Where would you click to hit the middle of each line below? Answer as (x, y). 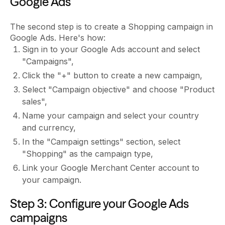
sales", (35, 102)
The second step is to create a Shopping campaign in (111, 27)
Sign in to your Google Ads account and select (111, 49)
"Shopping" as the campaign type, (88, 154)
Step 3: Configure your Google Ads (99, 204)
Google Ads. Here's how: (58, 38)
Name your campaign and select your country (110, 116)
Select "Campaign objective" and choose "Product (118, 90)
